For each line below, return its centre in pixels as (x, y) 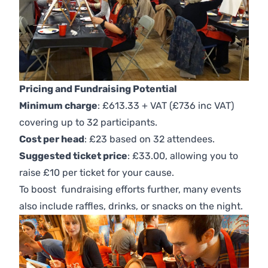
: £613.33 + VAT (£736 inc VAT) (166, 106)
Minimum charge (58, 106)
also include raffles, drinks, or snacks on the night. (131, 206)
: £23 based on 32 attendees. (150, 139)
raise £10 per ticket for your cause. (97, 173)
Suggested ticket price (73, 156)
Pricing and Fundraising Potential (98, 89)
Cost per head (52, 139)
